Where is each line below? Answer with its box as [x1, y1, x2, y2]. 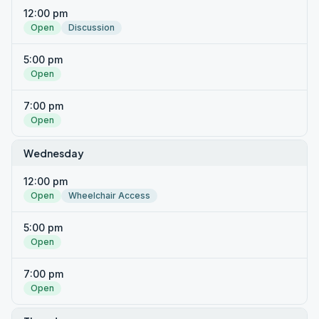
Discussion [68, 22, 115, 33]
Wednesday [23, 147, 84, 159]
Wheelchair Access [68, 190, 150, 201]
